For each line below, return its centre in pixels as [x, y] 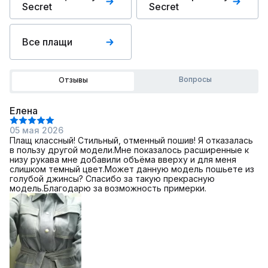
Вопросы [195, 79]
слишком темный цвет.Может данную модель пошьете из [132, 169]
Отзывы [73, 80]
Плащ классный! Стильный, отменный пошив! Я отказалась [131, 140]
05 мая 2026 [36, 130]
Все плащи [47, 42]
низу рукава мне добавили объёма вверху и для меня [123, 159]
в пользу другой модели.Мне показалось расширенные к [129, 150]
